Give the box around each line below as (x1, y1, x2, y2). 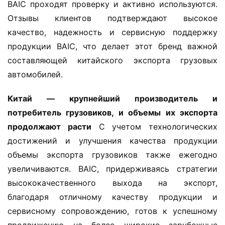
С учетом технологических (91, 121, 217, 132)
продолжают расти (8, 121, 91, 132)
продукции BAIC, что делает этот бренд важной (8, 41, 217, 51)
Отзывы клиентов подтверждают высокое (8, 13, 217, 23)
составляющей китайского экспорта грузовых (8, 55, 217, 65)
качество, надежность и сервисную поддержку (8, 27, 217, 37)
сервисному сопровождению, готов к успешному (8, 205, 217, 216)
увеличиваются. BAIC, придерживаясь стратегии (8, 163, 217, 174)
